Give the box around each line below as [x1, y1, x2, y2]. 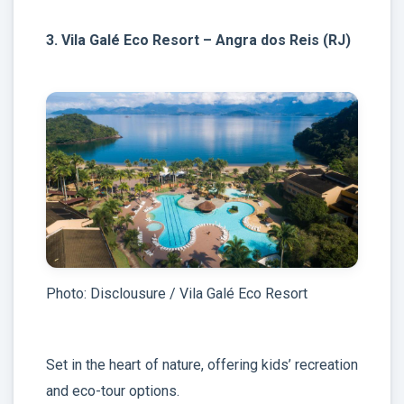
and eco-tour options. [46, 382, 179, 400]
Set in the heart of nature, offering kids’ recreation [46, 356, 358, 374]
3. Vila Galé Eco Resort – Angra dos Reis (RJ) [46, 31, 351, 49]
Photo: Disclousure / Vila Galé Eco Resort [46, 284, 308, 302]
